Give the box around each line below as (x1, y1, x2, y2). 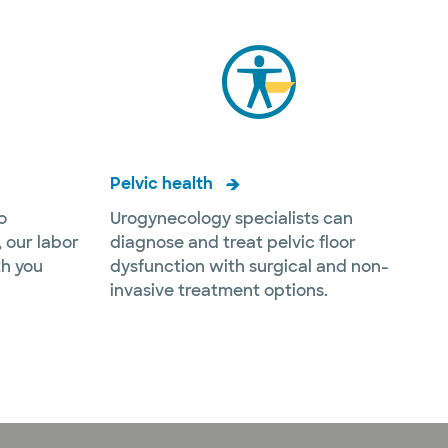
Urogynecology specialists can (110, 207, 353, 229)
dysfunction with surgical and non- (110, 255, 389, 277)
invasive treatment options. (110, 279, 328, 301)
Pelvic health (110, 173, 213, 194)
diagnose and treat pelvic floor (110, 231, 356, 253)
